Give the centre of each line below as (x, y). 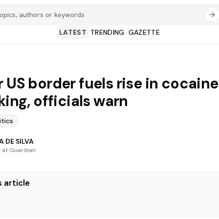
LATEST (73, 32)
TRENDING (107, 32)
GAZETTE (144, 32)
